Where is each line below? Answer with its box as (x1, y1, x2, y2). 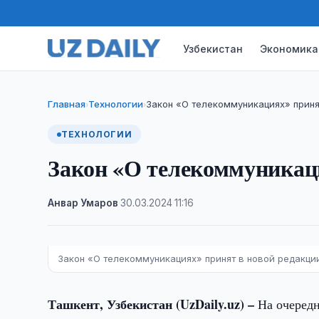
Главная (48, 98, 86, 110)
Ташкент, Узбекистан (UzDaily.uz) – (48, 295, 258, 313)
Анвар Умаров (48, 197, 119, 209)
